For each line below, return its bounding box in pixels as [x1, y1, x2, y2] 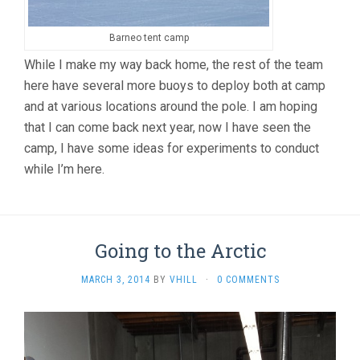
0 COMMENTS [216, 273, 280, 285]
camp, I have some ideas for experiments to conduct [24, 140, 319, 156]
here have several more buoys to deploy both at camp [24, 77, 325, 93]
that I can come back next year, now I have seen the [24, 119, 311, 135]
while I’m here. [24, 161, 104, 177]
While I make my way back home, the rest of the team [24, 56, 323, 72]
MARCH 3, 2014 [80, 273, 150, 285]
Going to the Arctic [94, 237, 266, 264]
